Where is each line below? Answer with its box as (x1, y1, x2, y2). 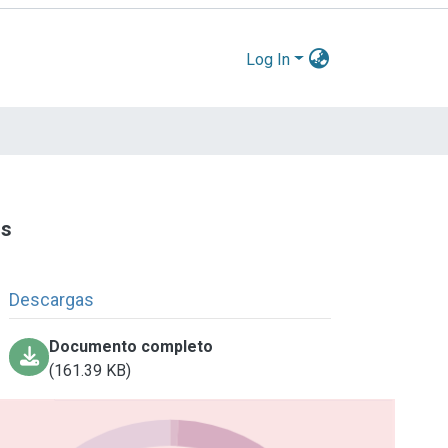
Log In (246, 49, 291, 69)
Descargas (9, 288, 95, 310)
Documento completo (49, 336, 214, 356)
